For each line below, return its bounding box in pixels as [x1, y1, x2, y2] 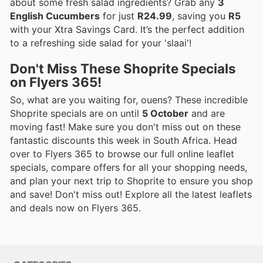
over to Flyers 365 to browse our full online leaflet [10, 147, 234, 160]
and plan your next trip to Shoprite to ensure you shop [10, 174, 253, 187]
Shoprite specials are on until [10, 107, 142, 119]
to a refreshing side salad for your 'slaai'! [10, 37, 191, 49]
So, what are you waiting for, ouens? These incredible [10, 93, 248, 106]
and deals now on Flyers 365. [10, 201, 141, 214]
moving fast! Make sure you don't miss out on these [10, 120, 241, 133]
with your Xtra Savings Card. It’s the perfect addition [10, 23, 244, 36]
